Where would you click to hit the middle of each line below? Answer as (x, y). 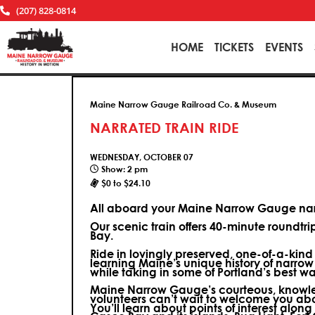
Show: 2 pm (124, 168)
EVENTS (284, 46)
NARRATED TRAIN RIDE (164, 127)
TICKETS (234, 46)
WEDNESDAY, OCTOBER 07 (142, 156)
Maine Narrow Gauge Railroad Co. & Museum (183, 104)
